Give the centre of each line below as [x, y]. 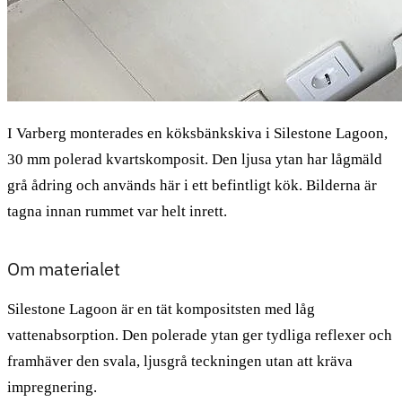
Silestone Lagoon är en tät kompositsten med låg [161, 309]
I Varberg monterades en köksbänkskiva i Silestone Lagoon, [197, 133]
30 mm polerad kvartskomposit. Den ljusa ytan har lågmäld [195, 159]
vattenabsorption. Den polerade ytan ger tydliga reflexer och [200, 335]
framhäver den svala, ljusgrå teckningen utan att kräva [180, 361]
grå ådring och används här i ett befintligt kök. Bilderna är [192, 185]
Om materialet [64, 268]
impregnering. [52, 387]
